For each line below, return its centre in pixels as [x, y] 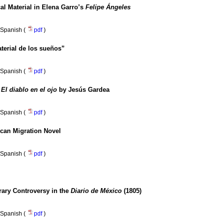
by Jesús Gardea [83, 90]
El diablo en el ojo [29, 90]
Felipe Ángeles [108, 7]
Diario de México [96, 191]
